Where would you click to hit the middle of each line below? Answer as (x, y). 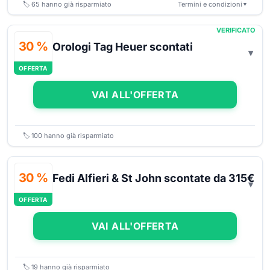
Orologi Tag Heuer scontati (123, 47)
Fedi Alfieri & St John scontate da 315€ (153, 178)
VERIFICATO (236, 30)
